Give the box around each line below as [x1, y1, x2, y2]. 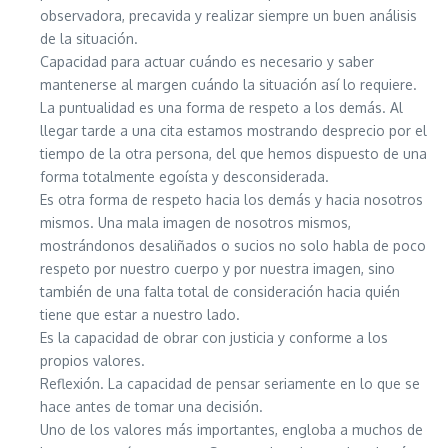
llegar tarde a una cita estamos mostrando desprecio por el [40, 122, 427, 140]
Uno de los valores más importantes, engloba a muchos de [40, 421, 423, 439]
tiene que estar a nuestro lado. [40, 306, 240, 324]
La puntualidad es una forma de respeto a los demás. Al [40, 99, 403, 117]
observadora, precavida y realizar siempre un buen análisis [40, 7, 417, 25]
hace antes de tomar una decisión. [40, 398, 263, 416]
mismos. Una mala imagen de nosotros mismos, [40, 214, 351, 232]
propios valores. [40, 352, 145, 370]
